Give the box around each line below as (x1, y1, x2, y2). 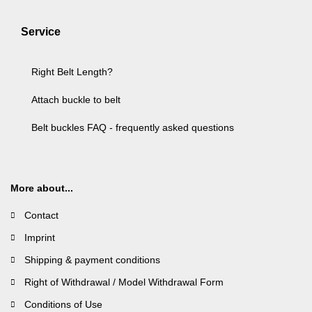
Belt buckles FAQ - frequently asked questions (31, 121, 234, 133)
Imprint (24, 231, 55, 243)
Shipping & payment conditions (24, 253, 160, 265)
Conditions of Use (24, 298, 102, 310)
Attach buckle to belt (31, 93, 120, 105)
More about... (10, 182, 73, 194)
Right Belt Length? (31, 65, 113, 77)
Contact (24, 209, 58, 221)
